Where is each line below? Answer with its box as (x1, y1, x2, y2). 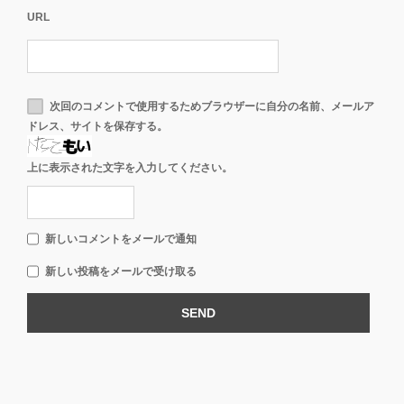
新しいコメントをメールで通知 (45, 232, 197, 245)
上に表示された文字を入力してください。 (27, 161, 233, 174)
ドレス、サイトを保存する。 (27, 119, 168, 133)
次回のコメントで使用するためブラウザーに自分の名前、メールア (50, 99, 374, 113)
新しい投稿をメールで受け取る (45, 264, 197, 278)
